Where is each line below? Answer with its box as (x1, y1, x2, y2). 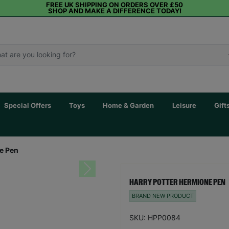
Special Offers (4, 101, 51, 109)
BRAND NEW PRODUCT (132, 192, 194, 199)
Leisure (172, 101, 196, 109)
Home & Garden (103, 101, 154, 109)
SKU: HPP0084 (129, 213, 180, 222)
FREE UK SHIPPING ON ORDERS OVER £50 (46, 1, 183, 9)
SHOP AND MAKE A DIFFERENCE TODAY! (48, 7, 181, 15)
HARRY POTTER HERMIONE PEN (129, 178, 225, 187)
